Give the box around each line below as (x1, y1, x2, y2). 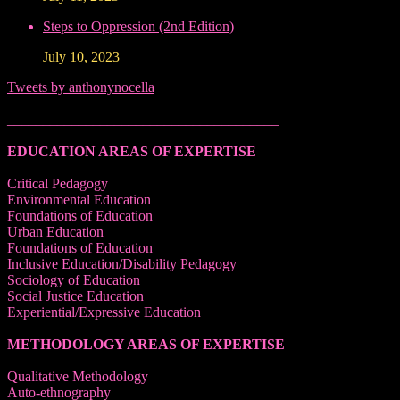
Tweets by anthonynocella (7, 79, 154, 95)
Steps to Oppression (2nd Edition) (43, 18, 234, 34)
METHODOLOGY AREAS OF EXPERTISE (7, 336, 285, 352)
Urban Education (7, 223, 104, 239)
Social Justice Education (7, 287, 144, 304)
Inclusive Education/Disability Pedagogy (7, 255, 237, 271)
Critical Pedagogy (7, 175, 108, 191)
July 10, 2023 (43, 48, 120, 64)
